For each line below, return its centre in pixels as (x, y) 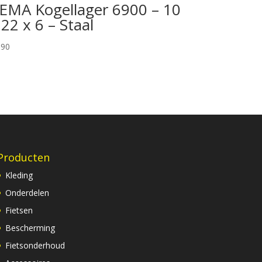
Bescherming (30, 228)
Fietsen (19, 211)
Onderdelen (27, 193)
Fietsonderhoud (35, 246)
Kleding (19, 175)
